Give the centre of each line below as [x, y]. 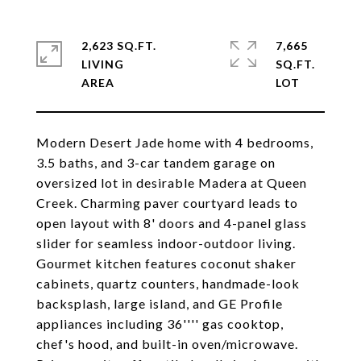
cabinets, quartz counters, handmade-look [168, 283]
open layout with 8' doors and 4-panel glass [172, 223]
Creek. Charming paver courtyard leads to [167, 203]
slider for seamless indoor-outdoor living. [166, 243]
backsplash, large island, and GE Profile [160, 303]
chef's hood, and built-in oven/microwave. [167, 344]
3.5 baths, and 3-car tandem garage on [156, 162]
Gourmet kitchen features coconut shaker [166, 263]
